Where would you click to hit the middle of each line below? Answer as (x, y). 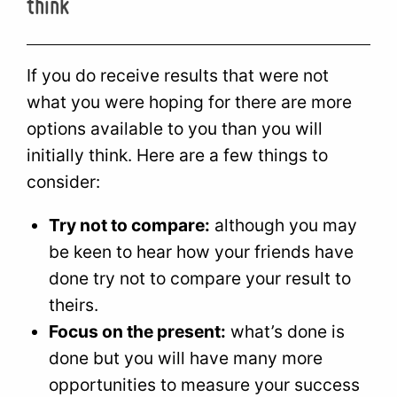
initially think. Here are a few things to (178, 156)
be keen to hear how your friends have (202, 252)
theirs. (74, 305)
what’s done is (286, 332)
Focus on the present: (138, 332)
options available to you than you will (175, 129)
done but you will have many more (186, 358)
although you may (284, 226)
